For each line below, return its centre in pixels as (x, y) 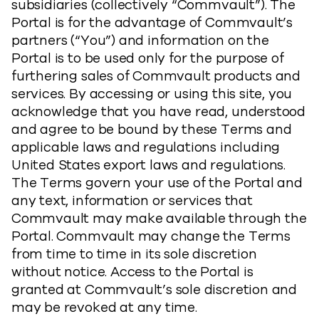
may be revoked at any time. (104, 308)
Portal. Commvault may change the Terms (151, 236)
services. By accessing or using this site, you (152, 94)
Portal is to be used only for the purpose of (148, 58)
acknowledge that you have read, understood (159, 112)
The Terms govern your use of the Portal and (157, 183)
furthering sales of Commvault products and (156, 76)
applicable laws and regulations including (146, 147)
